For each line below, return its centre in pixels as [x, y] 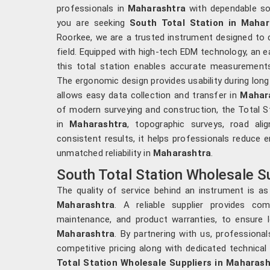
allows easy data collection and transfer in [147, 95]
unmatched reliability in [105, 153]
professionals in [92, 8]
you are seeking [93, 23]
